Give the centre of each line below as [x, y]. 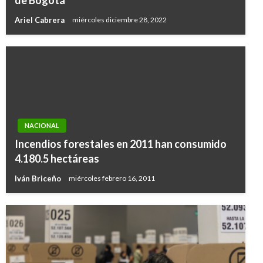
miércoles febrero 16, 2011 [112, 178]
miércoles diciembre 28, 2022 [119, 20]
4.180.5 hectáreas [57, 159]
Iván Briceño [39, 178]
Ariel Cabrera [41, 20]
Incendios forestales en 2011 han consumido [121, 144]
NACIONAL [42, 125]
